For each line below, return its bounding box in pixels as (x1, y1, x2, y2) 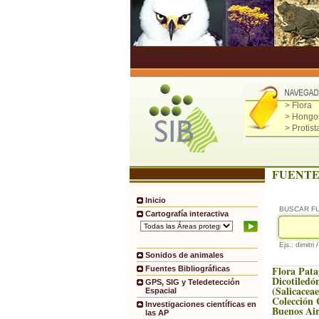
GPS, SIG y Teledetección (145, 278, 240, 287)
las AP (145, 308, 169, 318)
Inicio (145, 196, 166, 204)
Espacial (145, 286, 177, 296)
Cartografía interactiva (145, 209, 229, 218)
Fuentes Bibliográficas (145, 264, 230, 273)
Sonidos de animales (145, 251, 224, 260)
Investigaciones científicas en (145, 300, 256, 309)
